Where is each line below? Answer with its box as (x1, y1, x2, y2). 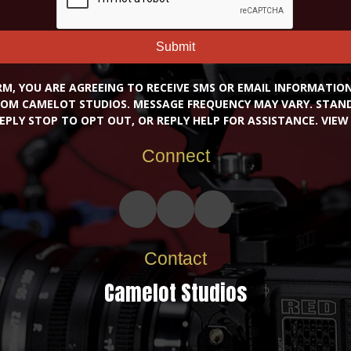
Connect (141, 145, 210, 166)
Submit (156, 40, 195, 54)
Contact (144, 248, 207, 269)
